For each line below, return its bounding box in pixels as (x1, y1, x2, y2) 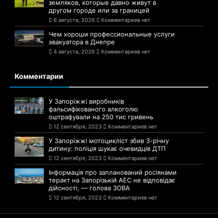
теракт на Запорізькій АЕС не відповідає (49, 176, 175, 184)
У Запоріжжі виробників (49, 97, 124, 105)
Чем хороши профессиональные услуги (49, 30, 175, 38)
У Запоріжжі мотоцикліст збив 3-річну (49, 136, 169, 145)
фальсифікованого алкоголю (49, 105, 138, 113)
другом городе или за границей (49, 6, 149, 14)
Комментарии (15, 72, 63, 80)
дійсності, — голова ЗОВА (49, 183, 130, 192)
